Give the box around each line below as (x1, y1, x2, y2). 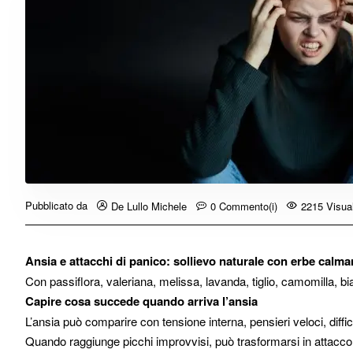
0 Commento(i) (210, 198, 277, 214)
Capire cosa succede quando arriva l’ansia (25, 292, 258, 310)
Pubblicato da (25, 198, 87, 213)
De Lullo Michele (111, 198, 187, 214)
